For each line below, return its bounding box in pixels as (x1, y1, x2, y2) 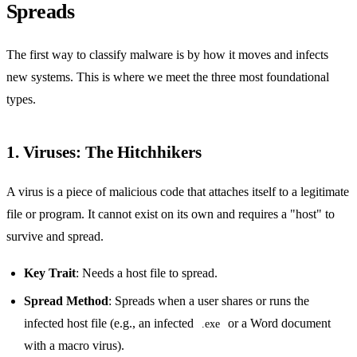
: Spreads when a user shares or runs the (108, 293, 310, 308)
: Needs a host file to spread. (76, 266, 218, 280)
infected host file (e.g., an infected (24, 316, 198, 330)
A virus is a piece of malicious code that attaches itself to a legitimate (6, 184, 349, 198)
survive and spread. (6, 229, 104, 243)
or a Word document (224, 316, 331, 330)
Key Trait (24, 266, 76, 280)
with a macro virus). (24, 338, 125, 352)
